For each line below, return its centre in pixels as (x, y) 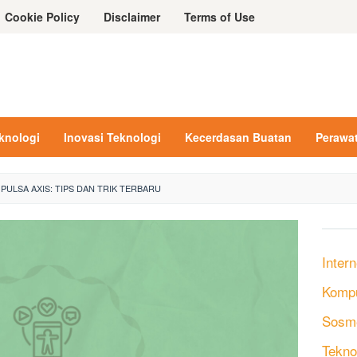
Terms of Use (220, 17)
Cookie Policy (42, 17)
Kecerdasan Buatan (238, 137)
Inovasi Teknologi (112, 137)
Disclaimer (132, 17)
